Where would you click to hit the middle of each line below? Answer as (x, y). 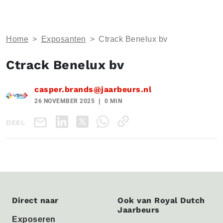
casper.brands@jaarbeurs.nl (93, 89)
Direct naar (35, 200)
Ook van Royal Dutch (161, 200)
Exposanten (63, 39)
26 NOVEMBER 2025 (64, 101)
